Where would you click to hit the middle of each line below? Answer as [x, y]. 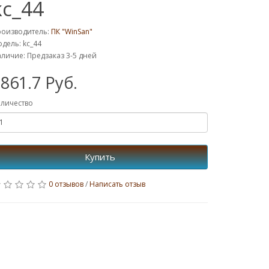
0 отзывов [66, 184]
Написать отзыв [117, 184]
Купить [100, 156]
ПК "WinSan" [72, 31]
